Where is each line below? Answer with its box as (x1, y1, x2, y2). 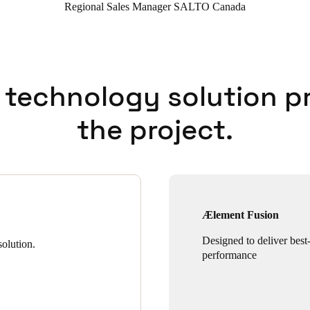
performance (202, 249, 257, 261)
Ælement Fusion (202, 209, 279, 221)
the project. (77, 112, 233, 147)
